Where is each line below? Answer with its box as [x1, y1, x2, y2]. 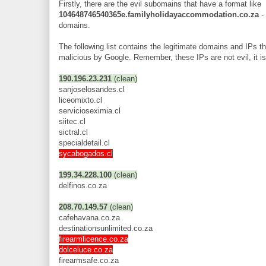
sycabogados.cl [59, 149, 113, 159]
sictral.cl [59, 128, 88, 137]
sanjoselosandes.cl [59, 85, 125, 94]
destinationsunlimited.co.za [59, 224, 153, 233]
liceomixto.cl [59, 96, 102, 105]
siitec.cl [59, 117, 85, 126]
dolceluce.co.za [59, 245, 113, 255]
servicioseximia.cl [59, 106, 121, 116]
